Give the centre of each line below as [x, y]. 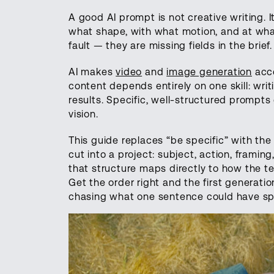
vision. [83, 114]
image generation [209, 72]
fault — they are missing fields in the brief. [170, 45]
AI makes [92, 72]
